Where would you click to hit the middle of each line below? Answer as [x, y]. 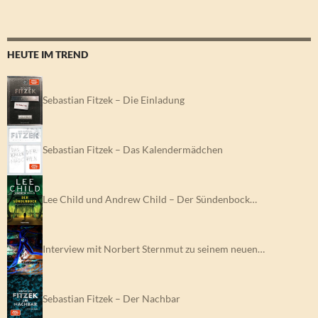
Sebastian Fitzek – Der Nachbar [111, 298]
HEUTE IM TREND [48, 55]
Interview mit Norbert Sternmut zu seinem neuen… [154, 248]
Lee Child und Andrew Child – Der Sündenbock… [150, 199]
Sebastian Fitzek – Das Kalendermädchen [133, 149]
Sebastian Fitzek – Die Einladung [114, 99]
